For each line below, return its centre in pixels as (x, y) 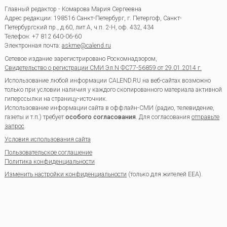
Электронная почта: (33, 45)
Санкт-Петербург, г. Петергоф (118, 18)
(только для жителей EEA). (164, 175)
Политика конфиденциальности (49, 161)
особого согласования (100, 117)
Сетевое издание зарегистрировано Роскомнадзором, (81, 59)
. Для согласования (163, 117)
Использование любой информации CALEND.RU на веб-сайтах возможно (107, 81)
